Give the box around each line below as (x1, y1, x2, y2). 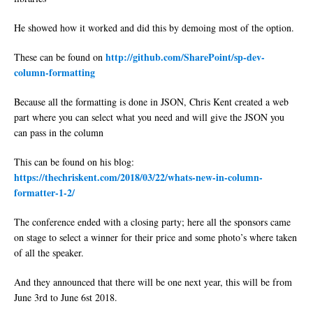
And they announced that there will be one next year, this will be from (14, 275, 292, 289)
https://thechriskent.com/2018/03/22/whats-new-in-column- (14, 170, 263, 185)
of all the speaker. (14, 246, 84, 260)
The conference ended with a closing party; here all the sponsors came (14, 215, 291, 229)
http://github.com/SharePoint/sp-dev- (105, 50, 265, 65)
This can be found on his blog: (14, 155, 134, 169)
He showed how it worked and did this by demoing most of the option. (14, 21, 294, 35)
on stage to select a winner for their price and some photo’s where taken (14, 231, 297, 245)
